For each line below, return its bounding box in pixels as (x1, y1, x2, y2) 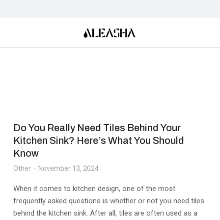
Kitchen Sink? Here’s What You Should (13, 135, 185, 146)
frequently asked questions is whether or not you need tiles (13, 196, 205, 205)
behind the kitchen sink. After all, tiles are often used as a (13, 209, 198, 218)
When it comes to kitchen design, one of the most (13, 184, 176, 193)
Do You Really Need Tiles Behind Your (13, 122, 181, 133)
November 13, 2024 (38, 165, 99, 172)
